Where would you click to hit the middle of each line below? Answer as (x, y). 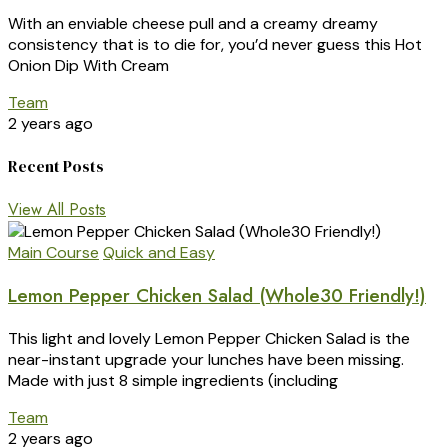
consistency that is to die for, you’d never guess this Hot (215, 44)
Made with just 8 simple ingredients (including (173, 380)
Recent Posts (56, 165)
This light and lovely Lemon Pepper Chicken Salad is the (209, 338)
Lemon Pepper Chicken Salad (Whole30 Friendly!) (217, 295)
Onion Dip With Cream (88, 65)
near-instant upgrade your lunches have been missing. (206, 359)
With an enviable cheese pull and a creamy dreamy (193, 23)
